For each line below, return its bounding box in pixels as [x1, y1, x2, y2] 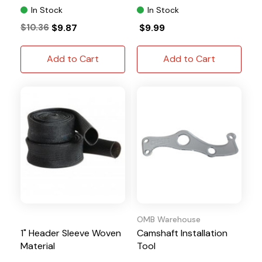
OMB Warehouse [137, 213, 201, 225]
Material [20, 239, 55, 252]
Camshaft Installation [137, 226, 227, 239]
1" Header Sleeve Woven [20, 226, 121, 239]
